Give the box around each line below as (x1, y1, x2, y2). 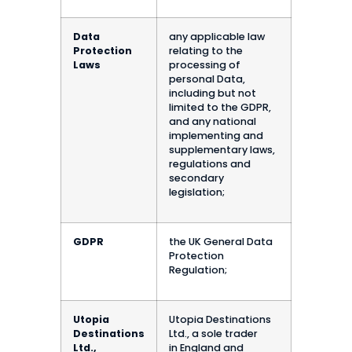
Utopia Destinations (169, 312, 271, 326)
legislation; (169, 185, 225, 199)
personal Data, (169, 71, 245, 86)
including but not (169, 86, 256, 100)
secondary (169, 170, 224, 185)
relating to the (169, 43, 243, 57)
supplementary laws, (169, 142, 275, 156)
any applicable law (169, 29, 265, 43)
